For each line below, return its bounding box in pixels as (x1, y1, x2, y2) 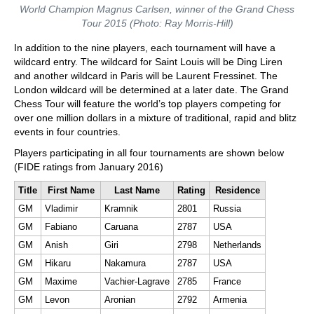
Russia (213, 203, 241, 214)
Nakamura (104, 258, 146, 268)
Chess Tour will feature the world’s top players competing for (14, 98, 281, 109)
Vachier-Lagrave (104, 276, 170, 287)
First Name (47, 185, 95, 196)
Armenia (213, 294, 247, 305)
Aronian (104, 294, 135, 305)
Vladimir (45, 203, 78, 214)
